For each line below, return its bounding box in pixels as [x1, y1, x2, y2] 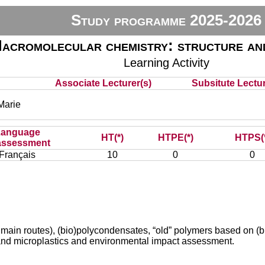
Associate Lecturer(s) [55, 78, 152, 88]
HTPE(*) [157, 132, 193, 143]
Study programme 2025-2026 [71, 11, 262, 29]
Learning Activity [123, 56, 209, 69]
